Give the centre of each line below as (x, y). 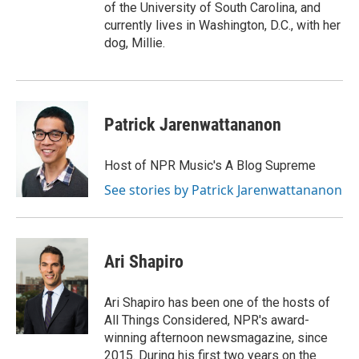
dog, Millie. (135, 43)
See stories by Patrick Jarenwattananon (223, 190)
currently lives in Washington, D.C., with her (222, 25)
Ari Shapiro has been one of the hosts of (217, 303)
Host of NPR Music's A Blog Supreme (210, 165)
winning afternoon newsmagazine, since (216, 338)
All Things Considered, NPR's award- (207, 320)
